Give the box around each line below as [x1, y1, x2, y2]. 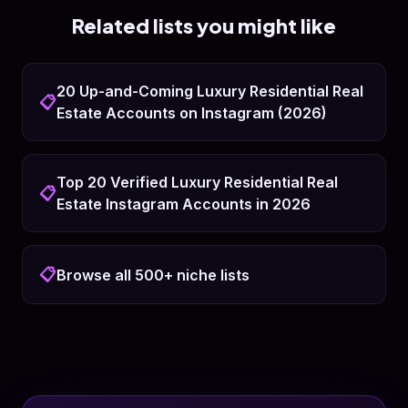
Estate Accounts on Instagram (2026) [56, 104, 327, 122]
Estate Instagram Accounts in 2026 [56, 195, 311, 213]
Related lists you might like [72, 13, 336, 38]
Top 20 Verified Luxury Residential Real [56, 173, 338, 191]
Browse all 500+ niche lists [56, 265, 250, 284]
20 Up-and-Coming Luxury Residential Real [56, 82, 363, 100]
